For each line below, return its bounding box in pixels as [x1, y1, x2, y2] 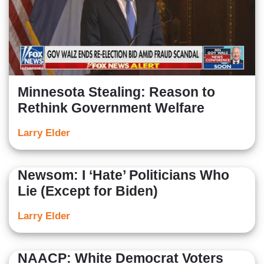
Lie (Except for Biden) [18, 183, 158, 199]
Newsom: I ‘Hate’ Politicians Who [18, 167, 229, 183]
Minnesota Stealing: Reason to [18, 84, 215, 100]
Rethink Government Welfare [18, 100, 204, 115]
